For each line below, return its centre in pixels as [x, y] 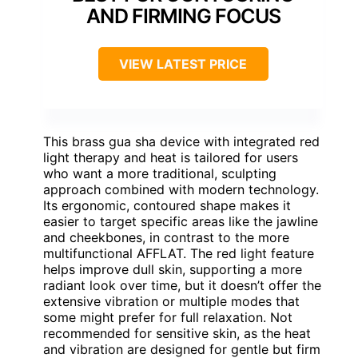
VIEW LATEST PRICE [183, 64]
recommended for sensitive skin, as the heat [177, 334]
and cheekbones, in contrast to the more [166, 238]
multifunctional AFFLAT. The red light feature [179, 254]
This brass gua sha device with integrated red [181, 142]
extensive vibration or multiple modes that [171, 302]
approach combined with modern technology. [181, 190]
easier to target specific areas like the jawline [181, 222]
